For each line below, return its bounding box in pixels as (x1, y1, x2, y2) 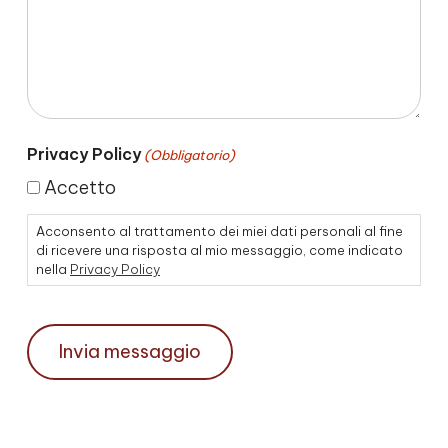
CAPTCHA (26, 302, 103, 323)
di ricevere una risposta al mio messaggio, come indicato (36, 241, 403, 258)
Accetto (44, 176, 116, 200)
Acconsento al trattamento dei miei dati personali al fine (36, 222, 403, 239)
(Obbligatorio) (144, 147, 236, 164)
